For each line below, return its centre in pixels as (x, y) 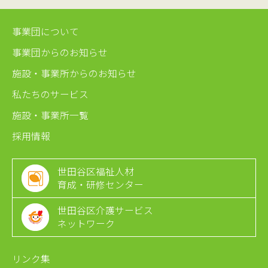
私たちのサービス (50, 94)
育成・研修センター (100, 184)
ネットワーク (86, 223)
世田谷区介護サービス (105, 210)
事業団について (45, 31)
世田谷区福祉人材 (96, 171)
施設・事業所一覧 (50, 115)
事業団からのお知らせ (60, 52)
